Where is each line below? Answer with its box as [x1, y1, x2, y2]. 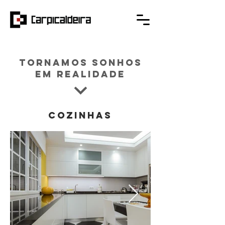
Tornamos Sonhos [19, 57, 142, 68]
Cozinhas [48, 109, 113, 121]
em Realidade [35, 68, 126, 80]
